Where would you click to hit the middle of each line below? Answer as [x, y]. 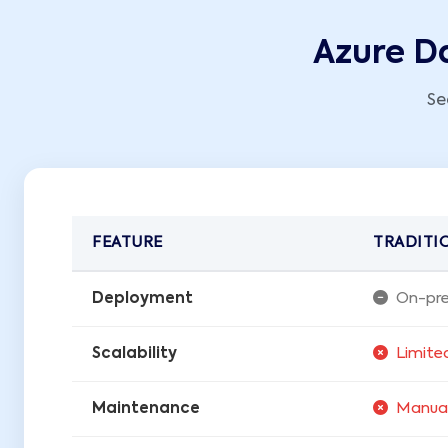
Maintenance [146, 409]
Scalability [134, 354]
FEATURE [127, 243]
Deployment [142, 299]
